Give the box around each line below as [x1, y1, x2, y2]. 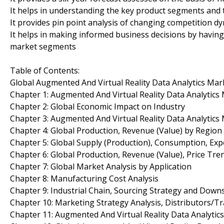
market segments [10, 40, 76, 52]
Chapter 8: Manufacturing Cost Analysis [10, 172, 158, 184]
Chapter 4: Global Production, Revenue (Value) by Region [10, 124, 222, 136]
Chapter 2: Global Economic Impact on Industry [10, 100, 185, 112]
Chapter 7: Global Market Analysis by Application [10, 160, 191, 172]
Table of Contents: [10, 64, 79, 76]
